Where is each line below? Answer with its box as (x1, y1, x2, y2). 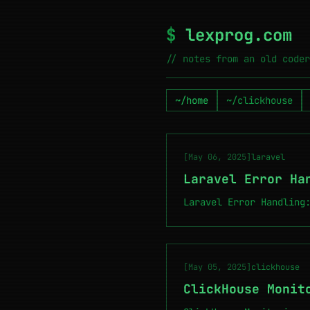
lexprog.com (176, 24, 292, 46)
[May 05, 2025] (183, 262, 251, 273)
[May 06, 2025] (183, 152, 251, 163)
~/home (175, 94, 208, 107)
